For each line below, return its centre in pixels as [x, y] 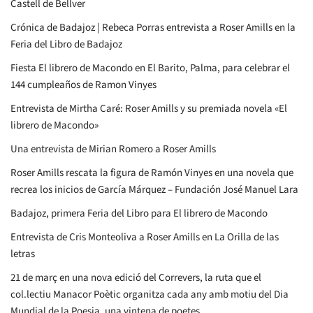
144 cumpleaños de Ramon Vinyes [83, 85]
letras [23, 254]
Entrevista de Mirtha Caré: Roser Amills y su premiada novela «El [149, 108]
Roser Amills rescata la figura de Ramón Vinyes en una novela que [152, 173]
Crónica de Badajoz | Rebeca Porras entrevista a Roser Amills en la [153, 27]
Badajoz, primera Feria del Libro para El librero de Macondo [139, 213]
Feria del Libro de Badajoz [66, 44]
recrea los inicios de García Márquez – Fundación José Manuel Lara [154, 189]
